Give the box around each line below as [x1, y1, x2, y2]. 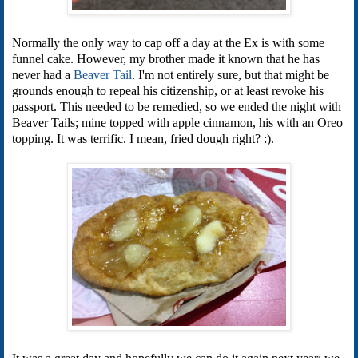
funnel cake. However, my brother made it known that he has [12, 51, 320, 66]
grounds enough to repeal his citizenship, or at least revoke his [12, 83, 324, 97]
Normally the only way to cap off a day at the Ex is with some [12, 35, 324, 50]
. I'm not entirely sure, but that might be [132, 67, 329, 82]
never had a [12, 67, 74, 82]
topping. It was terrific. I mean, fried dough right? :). [12, 131, 274, 145]
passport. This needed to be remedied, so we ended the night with [12, 99, 341, 113]
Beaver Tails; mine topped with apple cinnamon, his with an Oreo [12, 115, 343, 129]
